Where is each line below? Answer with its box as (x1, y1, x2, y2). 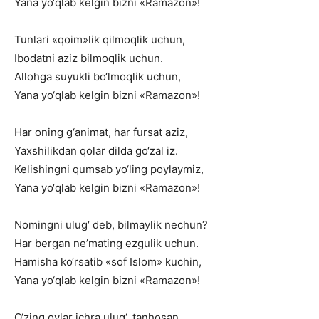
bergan (35, 236, 70, 250)
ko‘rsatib (61, 255, 103, 268)
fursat (133, 125, 162, 139)
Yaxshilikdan (14, 144, 77, 157)
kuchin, (165, 255, 202, 268)
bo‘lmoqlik (93, 70, 144, 83)
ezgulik (125, 236, 162, 250)
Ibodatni (14, 51, 55, 65)
